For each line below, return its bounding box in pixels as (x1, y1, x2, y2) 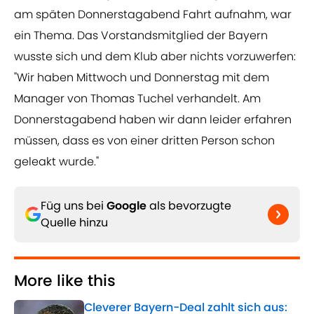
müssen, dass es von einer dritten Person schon (14, 132, 275, 149)
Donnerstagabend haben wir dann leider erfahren (14, 111, 292, 128)
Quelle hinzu (41, 214, 108, 231)
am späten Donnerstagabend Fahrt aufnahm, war (14, 6, 292, 23)
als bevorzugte (146, 198, 231, 214)
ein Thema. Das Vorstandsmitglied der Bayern (14, 27, 268, 44)
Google (107, 198, 146, 214)
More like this (14, 270, 116, 292)
